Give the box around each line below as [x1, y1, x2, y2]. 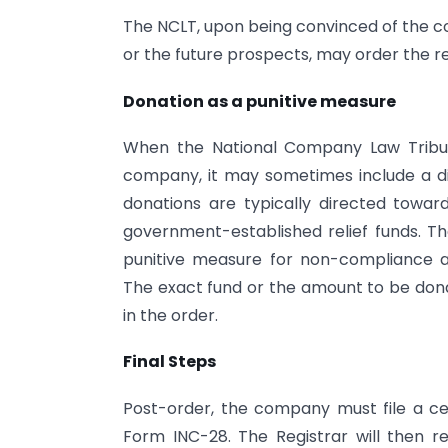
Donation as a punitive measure [123, 89, 396, 113]
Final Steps [123, 350, 216, 374]
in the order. [123, 303, 218, 327]
